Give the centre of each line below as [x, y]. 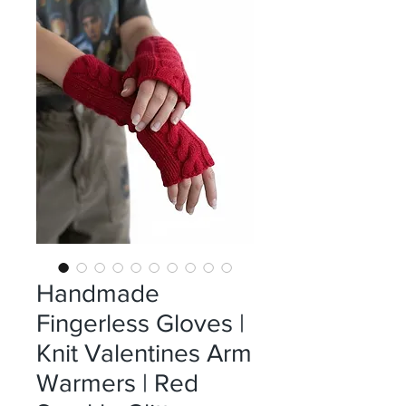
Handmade [98, 293]
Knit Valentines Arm [144, 353]
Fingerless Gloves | [140, 323]
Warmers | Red [117, 383]
